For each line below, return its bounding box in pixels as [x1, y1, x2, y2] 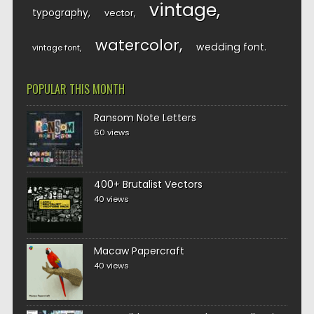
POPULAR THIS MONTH [26, 81, 125, 97]
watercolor [95, 34, 179, 56]
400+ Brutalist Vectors [93, 177, 203, 191]
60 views [93, 127, 130, 138]
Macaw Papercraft [93, 244, 184, 258]
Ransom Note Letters [93, 111, 196, 125]
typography [32, 6, 88, 20]
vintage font [32, 42, 80, 53]
